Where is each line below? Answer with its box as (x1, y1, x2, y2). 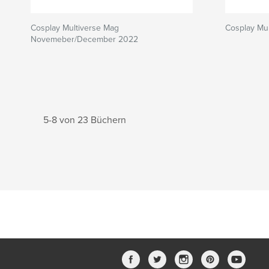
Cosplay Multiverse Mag (31, 23, 119, 33)
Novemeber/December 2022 (31, 34, 138, 44)
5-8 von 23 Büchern (43, 114, 126, 126)
